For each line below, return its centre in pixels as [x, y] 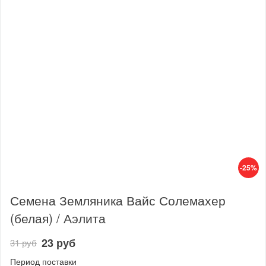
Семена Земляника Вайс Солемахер [118, 200]
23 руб [58, 243]
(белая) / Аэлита [58, 218]
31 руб [23, 243]
